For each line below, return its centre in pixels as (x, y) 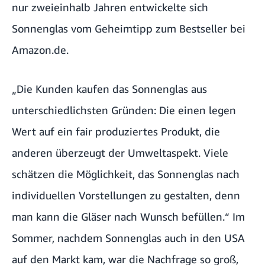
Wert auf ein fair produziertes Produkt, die (116, 132)
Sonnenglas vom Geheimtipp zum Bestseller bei (129, 29)
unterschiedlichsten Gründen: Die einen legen (124, 110)
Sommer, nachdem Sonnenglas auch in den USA (128, 238)
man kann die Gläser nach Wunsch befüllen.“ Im (128, 217)
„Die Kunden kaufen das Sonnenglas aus (109, 89)
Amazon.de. (40, 50)
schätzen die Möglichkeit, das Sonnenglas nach (126, 174)
